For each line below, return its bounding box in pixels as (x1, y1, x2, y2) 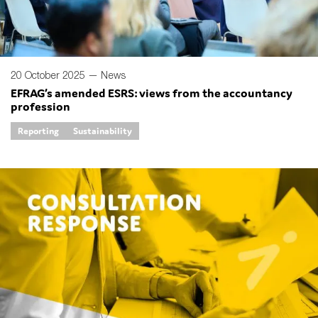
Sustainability (73, 125, 132, 138)
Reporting (18, 125, 59, 138)
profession (11, 99, 70, 115)
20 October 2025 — (11, 69, 101, 82)
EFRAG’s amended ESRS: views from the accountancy (11, 85, 292, 102)
